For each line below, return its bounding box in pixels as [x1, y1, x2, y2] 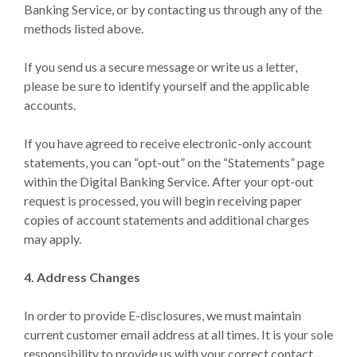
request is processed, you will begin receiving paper [24, 193, 302, 208]
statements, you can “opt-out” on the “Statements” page [24, 155, 324, 170]
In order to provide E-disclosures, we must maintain [24, 308, 301, 323]
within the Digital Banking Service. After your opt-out [24, 174, 313, 189]
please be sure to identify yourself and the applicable [24, 78, 309, 93]
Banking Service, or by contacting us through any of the [24, 2, 322, 17]
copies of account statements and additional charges [24, 212, 309, 227]
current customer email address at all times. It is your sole [24, 327, 333, 342]
